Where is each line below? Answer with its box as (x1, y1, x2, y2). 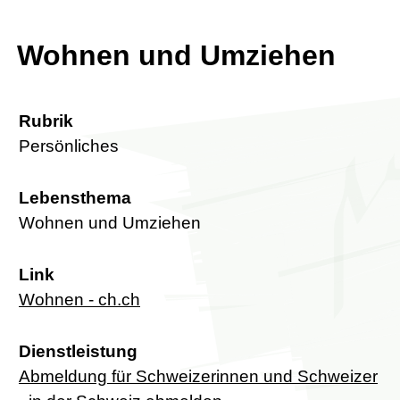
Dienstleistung (19, 342, 137, 362)
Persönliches (19, 137, 119, 156)
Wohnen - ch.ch (19, 290, 140, 310)
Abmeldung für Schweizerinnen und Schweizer (19, 367, 378, 387)
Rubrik (19, 112, 73, 131)
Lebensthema (19, 188, 131, 208)
